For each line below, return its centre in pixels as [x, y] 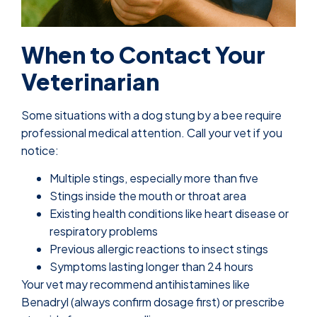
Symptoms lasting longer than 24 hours [151, 267]
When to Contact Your [143, 55]
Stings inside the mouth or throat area [148, 196]
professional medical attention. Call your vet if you [152, 133]
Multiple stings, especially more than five [154, 178]
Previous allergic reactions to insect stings [159, 249]
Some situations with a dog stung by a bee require [151, 115]
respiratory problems [104, 231]
